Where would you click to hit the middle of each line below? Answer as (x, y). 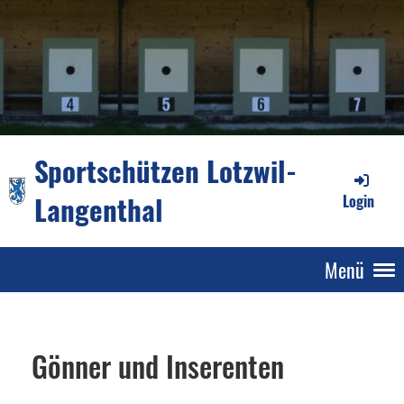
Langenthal (99, 209)
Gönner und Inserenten (158, 366)
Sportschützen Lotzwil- (166, 170)
